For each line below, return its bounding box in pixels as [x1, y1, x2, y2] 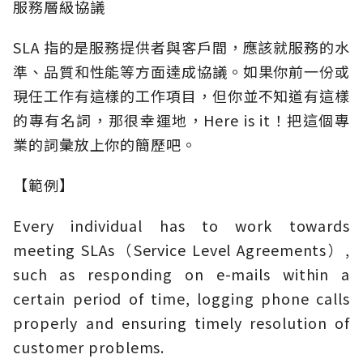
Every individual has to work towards [13, 215, 350, 237]
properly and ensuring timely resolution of [13, 312, 350, 334]
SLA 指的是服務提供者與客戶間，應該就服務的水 [13, 36, 350, 58]
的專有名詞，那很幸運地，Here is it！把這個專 [13, 109, 350, 131]
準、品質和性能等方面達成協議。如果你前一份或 [13, 61, 350, 83]
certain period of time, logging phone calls [13, 288, 350, 310]
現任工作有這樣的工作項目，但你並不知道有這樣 [13, 85, 350, 107]
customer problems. [13, 336, 165, 358]
